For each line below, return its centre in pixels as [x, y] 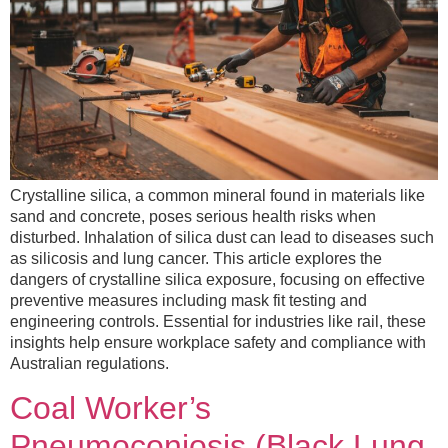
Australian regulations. [89, 364]
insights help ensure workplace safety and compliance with [218, 343]
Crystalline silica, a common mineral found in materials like [217, 196]
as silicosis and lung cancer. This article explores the [196, 259]
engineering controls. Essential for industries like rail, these [218, 322]
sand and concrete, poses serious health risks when [193, 217]
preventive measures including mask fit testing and [188, 301]
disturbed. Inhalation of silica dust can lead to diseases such [222, 238]
